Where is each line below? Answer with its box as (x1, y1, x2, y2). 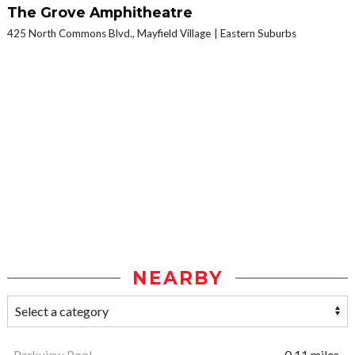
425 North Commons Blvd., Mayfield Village (7, 27, 211, 40)
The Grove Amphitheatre (7, 4, 193, 21)
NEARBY (132, 267, 223, 290)
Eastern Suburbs (220, 27, 296, 40)
